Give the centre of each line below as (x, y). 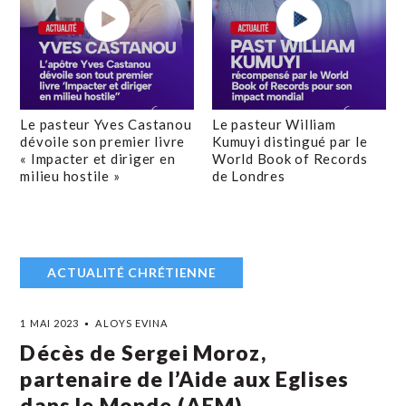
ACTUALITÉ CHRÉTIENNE (132, 272)
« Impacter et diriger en (98, 159)
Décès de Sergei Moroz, (143, 353)
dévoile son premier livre (103, 141)
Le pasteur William (274, 124)
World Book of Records (290, 159)
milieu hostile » (70, 176)
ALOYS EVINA (132, 323)
